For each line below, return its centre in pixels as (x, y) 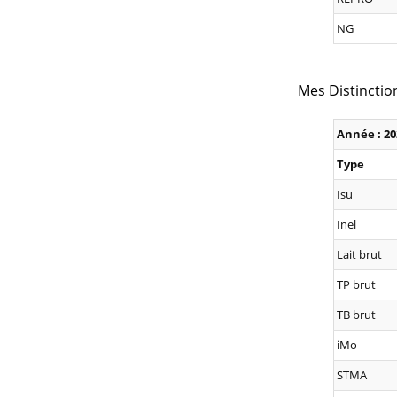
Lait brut (359, 255)
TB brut (356, 315)
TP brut (356, 285)
